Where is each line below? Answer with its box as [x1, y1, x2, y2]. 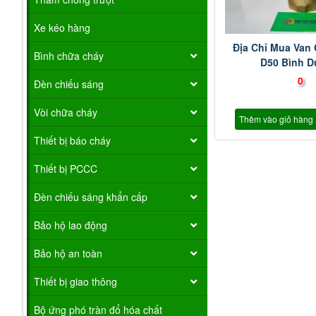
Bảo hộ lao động [34, 217, 107, 232]
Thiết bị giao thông [34, 274, 117, 288]
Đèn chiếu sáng [34, 76, 104, 91]
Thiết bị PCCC [34, 161, 97, 176]
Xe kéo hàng [34, 20, 90, 35]
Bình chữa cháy [34, 48, 104, 63]
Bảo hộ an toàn [34, 245, 102, 260]
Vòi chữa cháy [34, 104, 97, 119]
